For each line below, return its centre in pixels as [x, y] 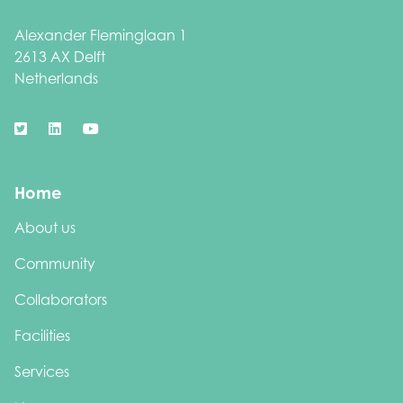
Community [55, 264]
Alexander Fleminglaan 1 [101, 36]
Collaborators [61, 300]
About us [45, 228]
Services [42, 372]
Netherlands [56, 79]
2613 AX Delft [60, 57]
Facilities [42, 336]
